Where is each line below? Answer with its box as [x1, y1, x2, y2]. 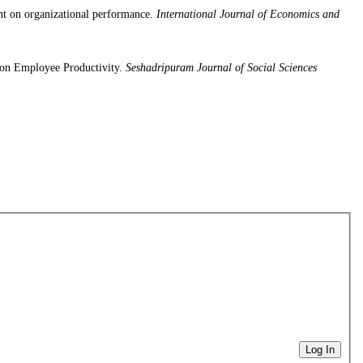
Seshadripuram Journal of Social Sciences [126, 62, 317, 75]
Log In [305, 344, 335, 357]
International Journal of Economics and [156, 8, 340, 21]
